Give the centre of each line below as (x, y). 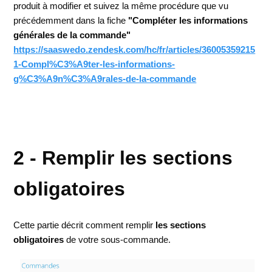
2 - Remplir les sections (123, 158)
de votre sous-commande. (117, 239)
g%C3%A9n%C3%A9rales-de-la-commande (105, 79)
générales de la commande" (72, 35)
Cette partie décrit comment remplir (83, 225)
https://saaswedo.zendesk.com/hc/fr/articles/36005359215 (134, 50)
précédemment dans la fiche (71, 21)
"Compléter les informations (188, 21)
